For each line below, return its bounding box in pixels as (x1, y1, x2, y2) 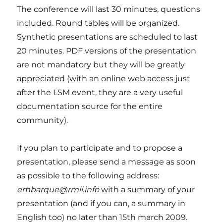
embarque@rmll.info (17, 185, 100, 195)
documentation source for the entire (17, 102, 163, 111)
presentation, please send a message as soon (17, 157, 196, 167)
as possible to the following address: (17, 171, 160, 181)
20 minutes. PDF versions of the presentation (17, 46, 197, 56)
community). (17, 115, 68, 125)
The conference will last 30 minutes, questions (17, 4, 201, 14)
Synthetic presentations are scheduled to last (17, 32, 198, 42)
